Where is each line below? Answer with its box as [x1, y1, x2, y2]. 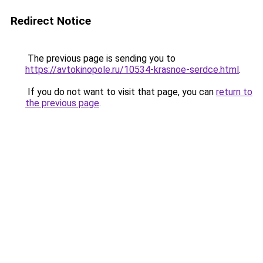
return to [216, 86, 252, 97]
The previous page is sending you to [25, 53, 176, 64]
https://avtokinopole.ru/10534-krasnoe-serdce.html [25, 64, 239, 75]
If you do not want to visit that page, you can [25, 86, 216, 97]
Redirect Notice [11, 14, 91, 28]
